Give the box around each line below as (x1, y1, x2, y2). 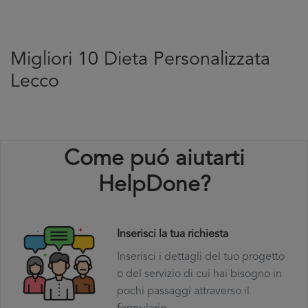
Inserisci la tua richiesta (116, 229, 228, 240)
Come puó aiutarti (63, 148, 245, 170)
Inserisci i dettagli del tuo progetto (116, 252, 285, 263)
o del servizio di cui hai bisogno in (116, 269, 282, 280)
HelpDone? (98, 175, 210, 197)
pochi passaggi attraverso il (116, 286, 250, 297)
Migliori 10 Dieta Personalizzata (10, 51, 270, 69)
